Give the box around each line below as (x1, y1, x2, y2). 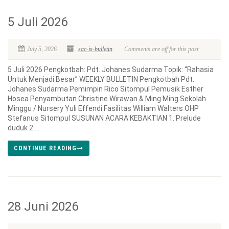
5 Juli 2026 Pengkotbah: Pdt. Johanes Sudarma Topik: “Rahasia (8, 65, 214, 74)
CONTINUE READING (14, 145, 77, 152)
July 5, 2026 (27, 45, 57, 53)
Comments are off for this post (124, 45, 198, 53)
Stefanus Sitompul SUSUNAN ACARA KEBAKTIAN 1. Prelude (8, 114, 204, 122)
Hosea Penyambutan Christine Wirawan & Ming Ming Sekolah (8, 95, 206, 103)
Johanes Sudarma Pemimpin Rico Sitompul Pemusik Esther (8, 85, 203, 93)
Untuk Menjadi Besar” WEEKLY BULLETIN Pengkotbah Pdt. (8, 75, 194, 83)
